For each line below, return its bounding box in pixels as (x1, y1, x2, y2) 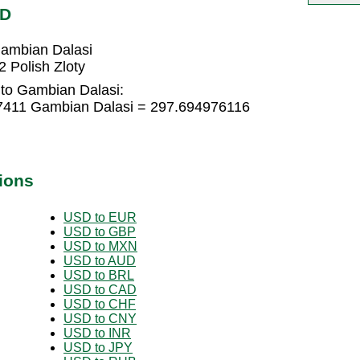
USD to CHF (63, 297, 136, 311)
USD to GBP (63, 224, 136, 239)
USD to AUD (63, 253, 136, 268)
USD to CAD (63, 282, 137, 297)
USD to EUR (63, 210, 137, 224)
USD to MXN (63, 239, 137, 253)
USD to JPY (63, 340, 133, 354)
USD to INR (63, 325, 131, 340)
